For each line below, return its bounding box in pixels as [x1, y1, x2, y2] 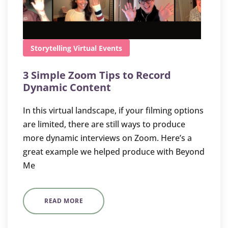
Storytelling [31, 43, 71, 53]
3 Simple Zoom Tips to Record [23, 68, 171, 82]
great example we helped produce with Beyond [23, 146, 205, 157]
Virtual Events [73, 43, 122, 53]
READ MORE [44, 196, 83, 205]
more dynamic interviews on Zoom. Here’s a [23, 132, 192, 144]
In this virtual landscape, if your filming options [23, 105, 204, 116]
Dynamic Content [23, 80, 111, 94]
